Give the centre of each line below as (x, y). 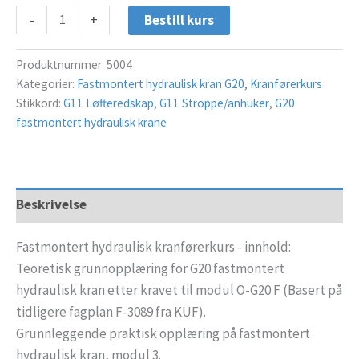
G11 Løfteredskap (109, 103)
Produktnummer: (61, 65)
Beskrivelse (51, 205)
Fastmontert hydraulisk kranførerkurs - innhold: (153, 246)
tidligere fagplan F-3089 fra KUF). (111, 311)
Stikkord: (40, 103)
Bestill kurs (179, 20)
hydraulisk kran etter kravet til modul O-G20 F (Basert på (179, 290)
